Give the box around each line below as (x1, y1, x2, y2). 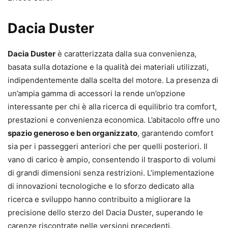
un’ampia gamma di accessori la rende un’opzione (8, 89, 185, 99)
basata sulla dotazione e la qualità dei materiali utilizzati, (8, 62, 209, 72)
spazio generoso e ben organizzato (8, 128, 137, 138)
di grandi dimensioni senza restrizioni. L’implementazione (8, 168, 214, 178)
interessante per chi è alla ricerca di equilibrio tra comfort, (8, 102, 217, 112)
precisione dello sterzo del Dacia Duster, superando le (8, 208, 203, 218)
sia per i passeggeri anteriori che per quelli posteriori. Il (8, 141, 208, 152)
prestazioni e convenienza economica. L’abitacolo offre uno (8, 115, 220, 125)
